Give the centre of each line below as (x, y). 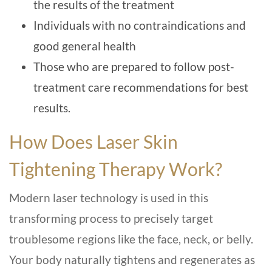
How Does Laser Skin (93, 142)
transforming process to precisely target (111, 219)
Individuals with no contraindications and (140, 25)
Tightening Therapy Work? (116, 169)
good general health (85, 46)
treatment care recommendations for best (141, 87)
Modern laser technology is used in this (109, 198)
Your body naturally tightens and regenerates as (132, 260)
